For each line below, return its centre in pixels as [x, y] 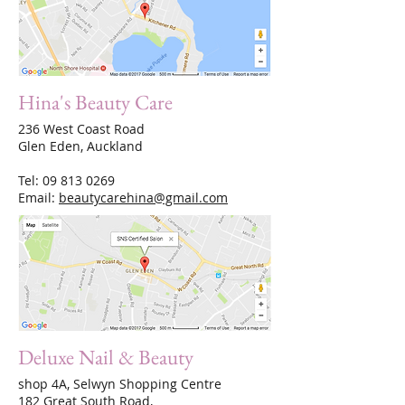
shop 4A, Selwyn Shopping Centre [122, 384]
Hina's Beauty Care [95, 102]
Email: [38, 198]
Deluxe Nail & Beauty [106, 357]
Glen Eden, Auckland [80, 146]
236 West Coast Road [83, 129]
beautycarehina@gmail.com [143, 198]
